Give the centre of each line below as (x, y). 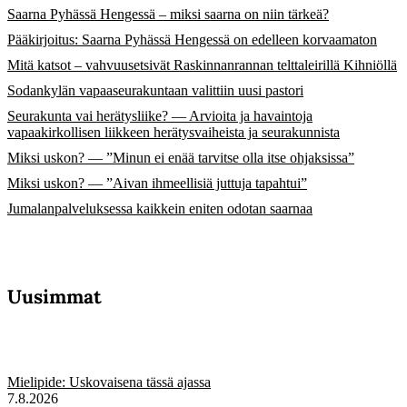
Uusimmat (55, 297)
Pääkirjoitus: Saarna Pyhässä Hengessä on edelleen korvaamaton (192, 40)
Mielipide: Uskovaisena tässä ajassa (109, 382)
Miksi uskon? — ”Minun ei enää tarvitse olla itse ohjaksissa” (181, 158)
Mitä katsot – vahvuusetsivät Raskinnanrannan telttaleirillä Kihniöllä (202, 65)
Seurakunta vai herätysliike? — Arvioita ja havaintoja (160, 116)
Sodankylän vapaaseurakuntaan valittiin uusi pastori (155, 91)
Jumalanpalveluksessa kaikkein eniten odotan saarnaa (160, 209)
